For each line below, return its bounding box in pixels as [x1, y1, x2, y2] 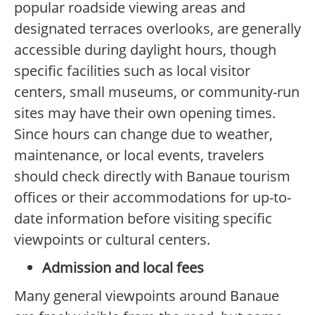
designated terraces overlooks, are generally [14, 19, 301, 39]
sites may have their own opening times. [14, 103, 276, 123]
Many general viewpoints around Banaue [14, 286, 279, 306]
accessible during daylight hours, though [14, 40, 276, 60]
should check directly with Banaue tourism [14, 167, 290, 186]
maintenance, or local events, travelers [14, 146, 264, 165]
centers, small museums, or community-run [14, 82, 300, 102]
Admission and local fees [42, 258, 204, 278]
